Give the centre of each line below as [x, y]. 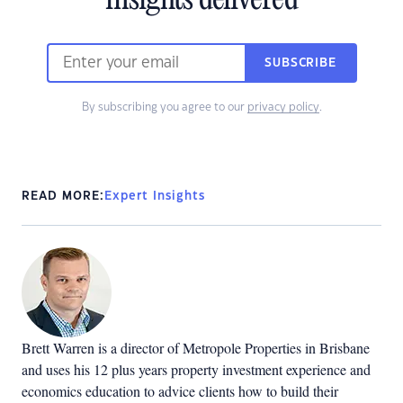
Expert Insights [155, 196]
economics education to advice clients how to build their [180, 391]
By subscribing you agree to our [164, 107]
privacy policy [283, 107]
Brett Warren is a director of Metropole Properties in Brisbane [196, 348]
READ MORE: [63, 196]
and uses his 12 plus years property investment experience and [196, 369]
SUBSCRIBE [300, 63]
